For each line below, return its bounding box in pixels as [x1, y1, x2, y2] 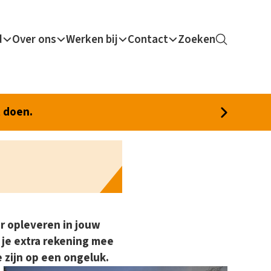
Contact [128, 31, 168, 48]
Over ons [12, 31, 56, 48]
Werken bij [66, 31, 118, 48]
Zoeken [178, 31, 215, 48]
